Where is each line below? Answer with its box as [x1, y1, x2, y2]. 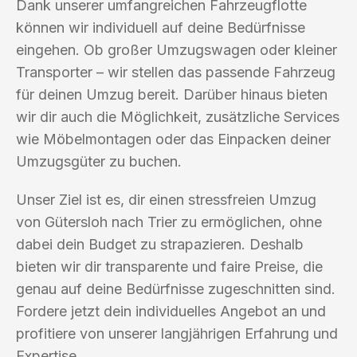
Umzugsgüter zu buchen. [16, 152, 182, 170]
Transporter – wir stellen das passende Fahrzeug [16, 63, 335, 80]
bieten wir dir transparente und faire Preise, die [16, 257, 323, 275]
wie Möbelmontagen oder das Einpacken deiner [16, 130, 331, 147]
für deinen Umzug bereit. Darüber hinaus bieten [16, 85, 328, 103]
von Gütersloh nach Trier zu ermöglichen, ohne [16, 213, 322, 230]
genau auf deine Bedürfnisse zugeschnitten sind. [16, 280, 335, 297]
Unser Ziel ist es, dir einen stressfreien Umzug [16, 190, 316, 208]
